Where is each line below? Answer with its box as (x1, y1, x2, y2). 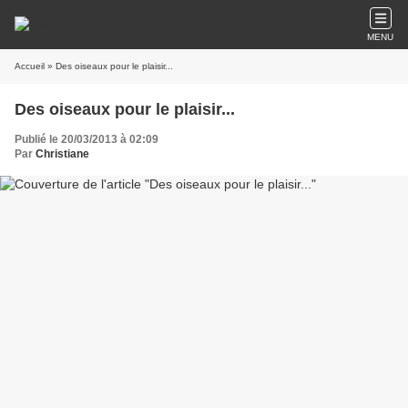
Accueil (15, 61, 45, 71)
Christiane (36, 148, 89, 160)
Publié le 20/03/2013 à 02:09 (15, 133, 158, 146)
